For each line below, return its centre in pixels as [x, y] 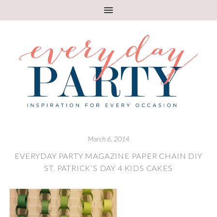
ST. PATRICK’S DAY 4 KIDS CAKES [108, 168]
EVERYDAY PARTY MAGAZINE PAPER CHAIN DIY [108, 155]
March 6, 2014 [108, 139]
